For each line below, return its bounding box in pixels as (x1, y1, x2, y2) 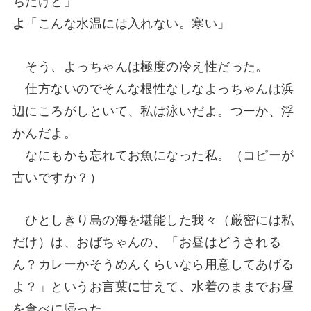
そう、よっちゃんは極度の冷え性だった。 (12, 56, 269, 74)
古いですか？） (12, 167, 103, 185)
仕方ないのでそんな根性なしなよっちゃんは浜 (12, 78, 294, 96)
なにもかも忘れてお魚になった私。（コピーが (12, 144, 294, 163)
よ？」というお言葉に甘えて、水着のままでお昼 (12, 276, 294, 294)
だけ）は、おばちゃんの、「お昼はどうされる (12, 231, 282, 250)
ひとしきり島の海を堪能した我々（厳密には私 (12, 209, 294, 228)
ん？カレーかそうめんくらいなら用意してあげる (12, 253, 294, 272)
